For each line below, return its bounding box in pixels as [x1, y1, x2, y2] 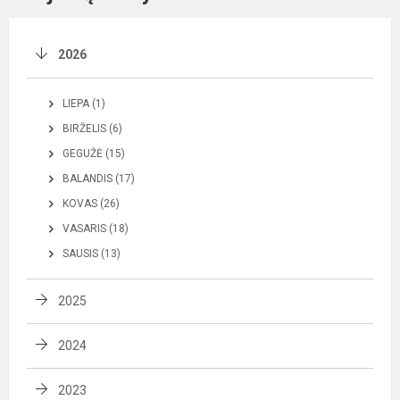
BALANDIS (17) [62, 171, 135, 185]
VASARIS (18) [62, 221, 129, 235]
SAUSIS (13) [62, 246, 121, 260]
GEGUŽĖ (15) [62, 146, 125, 160]
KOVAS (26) [62, 196, 120, 210]
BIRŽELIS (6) [62, 121, 122, 135]
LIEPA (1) [62, 96, 105, 110]
